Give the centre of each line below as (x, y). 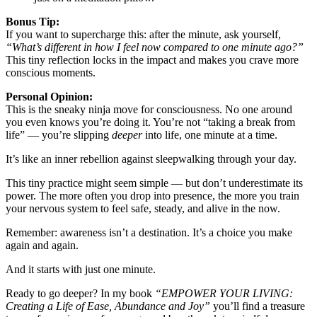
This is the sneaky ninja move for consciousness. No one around (149, 109)
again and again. (42, 245)
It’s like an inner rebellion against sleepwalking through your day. (151, 158)
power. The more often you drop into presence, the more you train (152, 195)
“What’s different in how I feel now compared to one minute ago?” (155, 47)
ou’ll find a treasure (262, 306)
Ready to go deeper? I (55, 293)
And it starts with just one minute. (81, 269)
